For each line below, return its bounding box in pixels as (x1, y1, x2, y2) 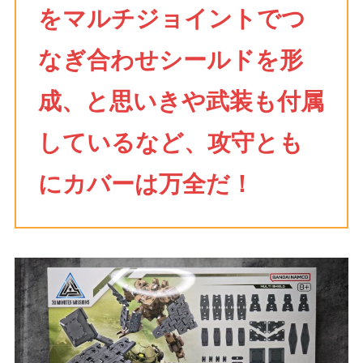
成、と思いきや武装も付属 (37, 88, 324, 114)
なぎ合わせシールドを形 (37, 46, 303, 73)
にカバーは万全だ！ (37, 170, 254, 197)
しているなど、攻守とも (37, 129, 303, 156)
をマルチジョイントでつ (37, 5, 305, 32)
